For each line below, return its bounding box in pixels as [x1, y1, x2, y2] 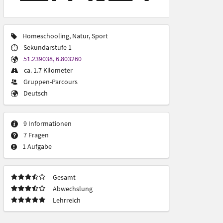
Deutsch [23, 88, 48, 98]
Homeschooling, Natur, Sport [22, 31, 108, 40]
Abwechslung [52, 184, 93, 193]
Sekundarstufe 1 [23, 42, 72, 52]
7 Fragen [23, 130, 49, 139]
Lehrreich [52, 195, 81, 205]
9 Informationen [23, 118, 72, 128]
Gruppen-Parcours [23, 77, 78, 86]
